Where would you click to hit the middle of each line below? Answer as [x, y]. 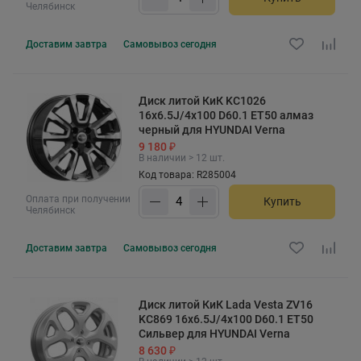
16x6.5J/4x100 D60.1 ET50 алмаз [226, 115]
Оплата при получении [78, 199]
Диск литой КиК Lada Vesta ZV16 [226, 304]
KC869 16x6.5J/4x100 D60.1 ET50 [226, 319]
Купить [282, 202]
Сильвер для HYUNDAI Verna [214, 333]
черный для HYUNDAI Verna [212, 129]
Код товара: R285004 [187, 174]
